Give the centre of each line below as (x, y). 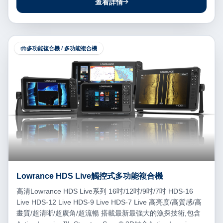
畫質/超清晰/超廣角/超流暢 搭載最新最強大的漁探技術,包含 (109, 213)
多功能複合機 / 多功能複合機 (62, 48)
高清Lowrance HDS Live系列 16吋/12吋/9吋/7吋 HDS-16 (105, 191)
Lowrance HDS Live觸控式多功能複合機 (90, 176)
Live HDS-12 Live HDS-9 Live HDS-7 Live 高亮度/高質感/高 (109, 202)
